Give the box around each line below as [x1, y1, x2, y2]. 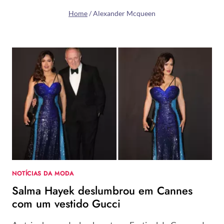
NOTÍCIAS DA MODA [12, 169, 74, 178]
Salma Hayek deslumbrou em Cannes [12, 182, 192, 199]
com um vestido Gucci [12, 195, 120, 212]
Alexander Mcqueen [93, 9, 155, 18]
